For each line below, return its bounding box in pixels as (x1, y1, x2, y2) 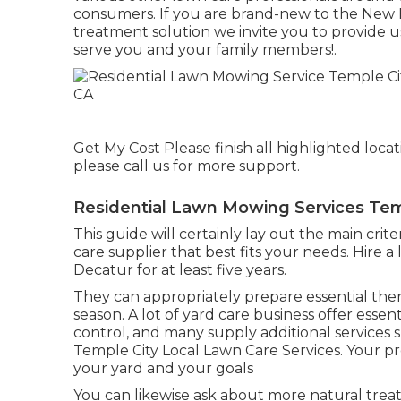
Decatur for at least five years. (73, 260, 286, 278)
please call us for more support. (73, 157, 300, 175)
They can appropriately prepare (73, 287, 306, 305)
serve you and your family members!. (73, 40, 337, 58)
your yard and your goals (73, 359, 253, 377)
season (73, 305, 122, 323)
